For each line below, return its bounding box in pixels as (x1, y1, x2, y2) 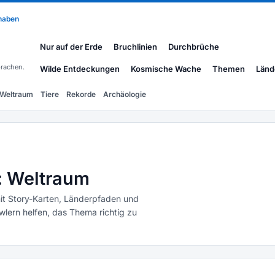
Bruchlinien (114, 42, 157, 52)
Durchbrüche (168, 42, 219, 52)
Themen (212, 64, 245, 74)
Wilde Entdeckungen (40, 64, 120, 74)
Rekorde (66, 90, 96, 99)
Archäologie (103, 90, 146, 99)
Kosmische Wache (131, 64, 201, 74)
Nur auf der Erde (40, 42, 103, 52)
